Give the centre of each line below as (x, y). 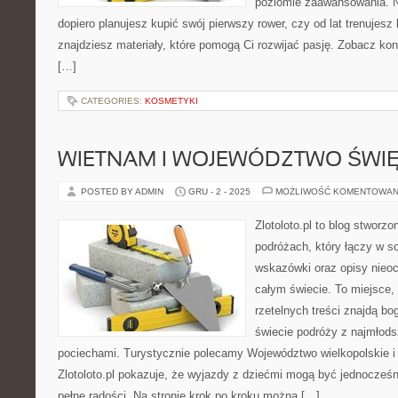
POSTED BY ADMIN (123, 191)
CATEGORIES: (113, 101)
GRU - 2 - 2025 (219, 191)
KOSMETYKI (171, 101)
